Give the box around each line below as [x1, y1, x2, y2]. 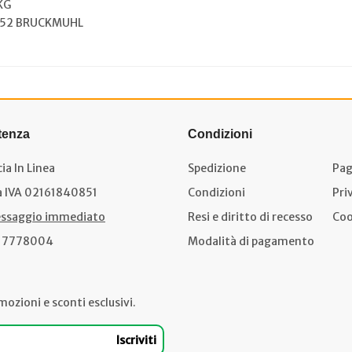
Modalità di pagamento [188, 234, 314, 248]
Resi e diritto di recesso [188, 210, 313, 224]
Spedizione [188, 161, 246, 175]
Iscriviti [116, 333, 156, 347]
